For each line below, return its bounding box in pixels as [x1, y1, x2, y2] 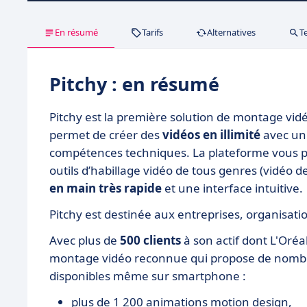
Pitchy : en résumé [49, 71, 219, 97]
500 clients [120, 232, 181, 249]
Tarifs [142, 26, 163, 39]
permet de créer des [49, 127, 160, 143]
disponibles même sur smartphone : [49, 268, 249, 284]
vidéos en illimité [160, 127, 260, 143]
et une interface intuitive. [162, 180, 306, 197]
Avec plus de [49, 232, 120, 249]
